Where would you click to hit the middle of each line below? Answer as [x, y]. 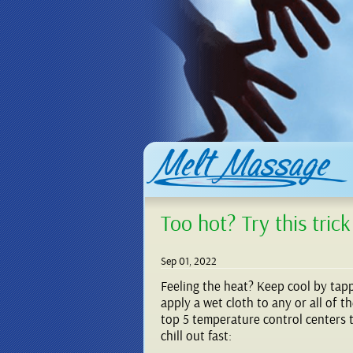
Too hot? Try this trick [256, 224]
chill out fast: [196, 336]
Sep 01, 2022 [189, 262]
